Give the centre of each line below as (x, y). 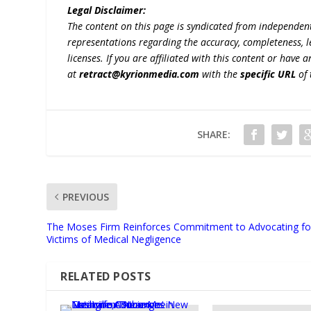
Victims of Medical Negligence (114, 239)
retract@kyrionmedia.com (140, 74)
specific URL (268, 74)
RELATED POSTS (106, 277)
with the (220, 74)
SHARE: (213, 135)
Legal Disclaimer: (107, 10)
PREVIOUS (86, 197)
